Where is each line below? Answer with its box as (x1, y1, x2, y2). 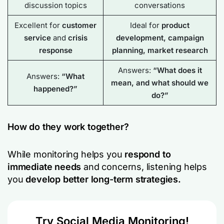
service (23, 32, 53, 42)
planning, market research (111, 45, 208, 55)
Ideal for (130, 20, 161, 30)
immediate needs (7, 161, 84, 172)
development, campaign (115, 32, 204, 42)
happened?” (33, 83, 77, 93)
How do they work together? (7, 121, 129, 132)
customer (62, 20, 96, 30)
